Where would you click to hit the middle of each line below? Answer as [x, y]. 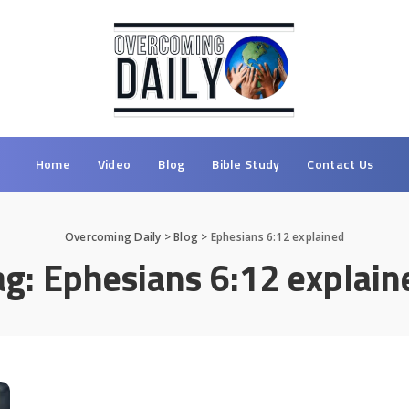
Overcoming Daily [113, 236]
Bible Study [246, 163]
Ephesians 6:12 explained [278, 236]
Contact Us [341, 163]
